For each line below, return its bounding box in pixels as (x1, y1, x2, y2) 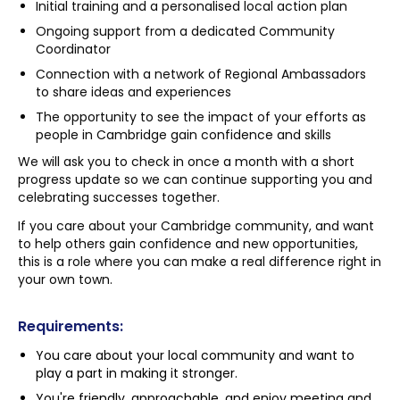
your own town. (18, 271, 112, 288)
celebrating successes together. (18, 188, 220, 206)
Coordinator (36, 40, 111, 58)
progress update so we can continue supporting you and (18, 171, 372, 188)
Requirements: (18, 316, 123, 337)
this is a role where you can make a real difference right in (18, 253, 381, 271)
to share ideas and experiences (36, 83, 231, 101)
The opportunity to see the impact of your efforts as (36, 108, 366, 126)
